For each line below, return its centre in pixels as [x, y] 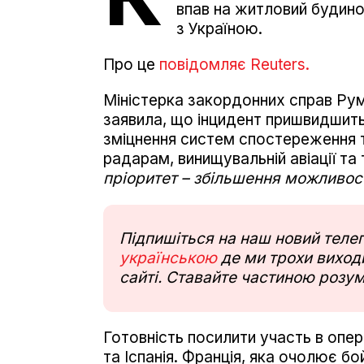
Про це [131, 64]
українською [168, 258]
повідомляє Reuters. [234, 64]
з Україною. [219, 28]
